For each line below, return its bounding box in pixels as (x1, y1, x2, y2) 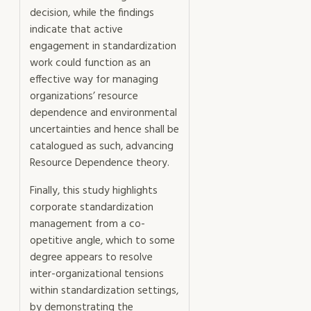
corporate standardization (30, 199, 153, 216)
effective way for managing (30, 72, 158, 89)
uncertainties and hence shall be (30, 121, 179, 139)
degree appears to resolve (30, 249, 153, 266)
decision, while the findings (30, 5, 154, 22)
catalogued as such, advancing (30, 138, 174, 155)
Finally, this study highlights (30, 182, 158, 199)
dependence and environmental (30, 105, 177, 122)
